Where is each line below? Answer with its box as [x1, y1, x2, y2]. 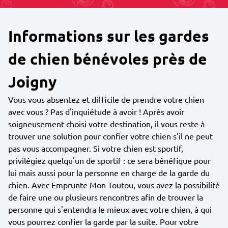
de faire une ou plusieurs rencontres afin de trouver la [8, 192, 203, 202]
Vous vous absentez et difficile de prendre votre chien [8, 94, 204, 104]
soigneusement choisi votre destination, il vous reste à [8, 119, 205, 129]
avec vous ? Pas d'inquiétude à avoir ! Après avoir [8, 106, 184, 117]
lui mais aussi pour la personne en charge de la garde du [8, 167, 210, 178]
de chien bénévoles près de [8, 49, 207, 68]
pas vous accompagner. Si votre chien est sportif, [8, 143, 183, 153]
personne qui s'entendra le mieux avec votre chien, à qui [8, 204, 212, 214]
